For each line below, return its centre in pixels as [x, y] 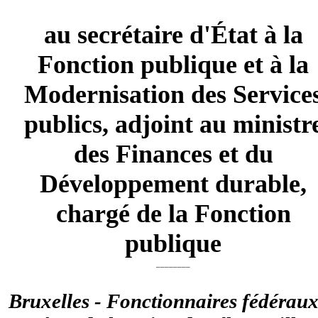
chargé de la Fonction [173, 213]
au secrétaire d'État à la [173, 34]
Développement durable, [174, 183]
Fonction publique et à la [174, 64]
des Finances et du [173, 154]
